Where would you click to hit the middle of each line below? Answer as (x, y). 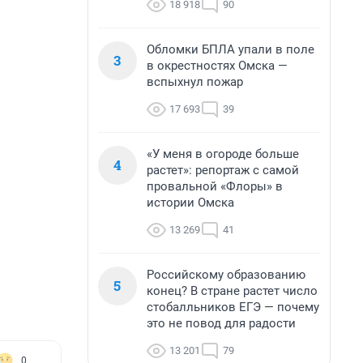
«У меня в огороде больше (223, 154)
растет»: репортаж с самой (223, 170)
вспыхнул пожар (195, 82)
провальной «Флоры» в (215, 186)
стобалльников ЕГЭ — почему (233, 307)
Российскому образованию (226, 275)
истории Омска (190, 203)
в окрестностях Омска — (217, 66)
